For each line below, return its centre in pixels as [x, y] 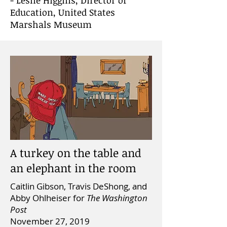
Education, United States [63, 12]
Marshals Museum [51, 24]
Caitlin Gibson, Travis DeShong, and [79, 186]
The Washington [117, 198]
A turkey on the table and [76, 153]
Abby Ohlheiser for [48, 198]
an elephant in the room [73, 168]
